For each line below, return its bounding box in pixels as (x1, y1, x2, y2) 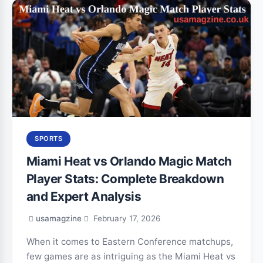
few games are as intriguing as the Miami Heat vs (26, 251, 235, 262)
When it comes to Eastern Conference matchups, (26, 236, 233, 247)
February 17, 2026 (91, 214, 160, 223)
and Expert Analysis (26, 189, 141, 204)
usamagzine (36, 214, 82, 223)
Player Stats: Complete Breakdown (26, 171, 224, 186)
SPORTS (35, 134, 62, 143)
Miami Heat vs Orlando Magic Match (26, 154, 232, 168)
